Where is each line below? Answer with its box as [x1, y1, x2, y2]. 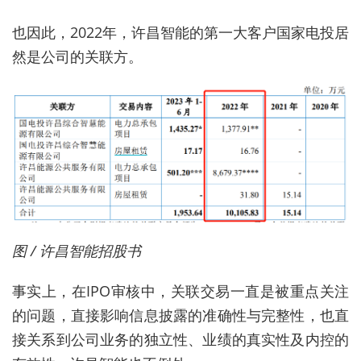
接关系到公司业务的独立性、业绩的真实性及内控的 [12, 330, 349, 350]
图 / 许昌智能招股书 [12, 241, 141, 261]
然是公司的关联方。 [12, 47, 143, 67]
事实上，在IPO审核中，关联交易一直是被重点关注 [12, 281, 349, 301]
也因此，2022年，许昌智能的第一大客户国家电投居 [12, 23, 349, 43]
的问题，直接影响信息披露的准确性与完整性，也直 [12, 305, 349, 326]
